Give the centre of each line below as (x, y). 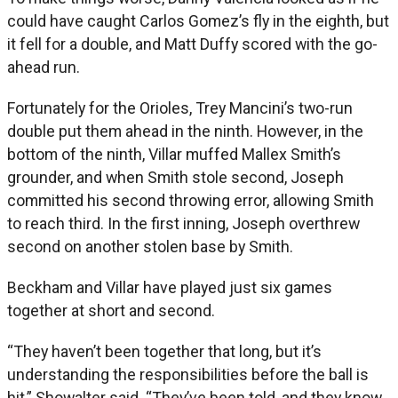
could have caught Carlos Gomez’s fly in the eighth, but (198, 20)
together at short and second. (111, 310)
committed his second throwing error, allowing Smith (191, 200)
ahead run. (44, 67)
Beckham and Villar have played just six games (170, 287)
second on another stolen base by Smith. (150, 246)
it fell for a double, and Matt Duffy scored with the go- (192, 44)
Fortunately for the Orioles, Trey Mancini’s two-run (180, 107)
